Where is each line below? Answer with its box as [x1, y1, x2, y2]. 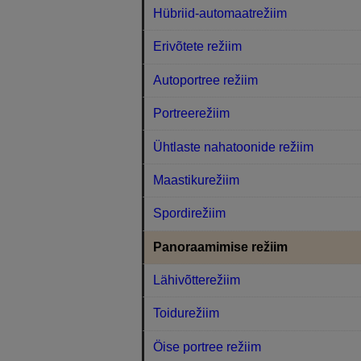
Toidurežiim [153, 306, 220, 321]
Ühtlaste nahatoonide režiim [153, 139, 314, 154]
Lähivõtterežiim [153, 273, 241, 288]
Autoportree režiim [153, 73, 259, 87]
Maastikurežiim [153, 172, 240, 187]
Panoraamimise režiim [153, 239, 288, 254]
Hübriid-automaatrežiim [153, 6, 288, 21]
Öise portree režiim [153, 339, 262, 354]
